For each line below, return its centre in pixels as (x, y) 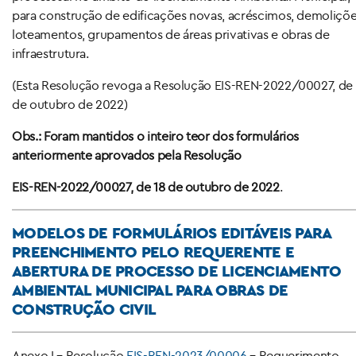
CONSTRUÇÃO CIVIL (84, 309)
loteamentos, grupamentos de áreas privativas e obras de (171, 34)
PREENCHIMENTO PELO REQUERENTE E (153, 252)
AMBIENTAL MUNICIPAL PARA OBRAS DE (150, 290)
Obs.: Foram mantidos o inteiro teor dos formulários (156, 135)
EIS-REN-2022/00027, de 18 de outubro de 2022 (146, 186)
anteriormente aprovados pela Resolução (127, 155)
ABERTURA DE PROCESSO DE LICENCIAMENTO (177, 271)
